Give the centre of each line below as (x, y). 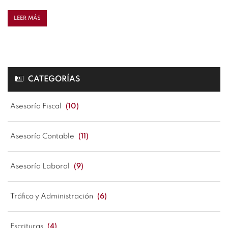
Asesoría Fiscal (37, 106)
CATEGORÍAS (53, 79)
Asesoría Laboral (41, 166)
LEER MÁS (27, 18)
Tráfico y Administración (52, 196)
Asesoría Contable (43, 136)
